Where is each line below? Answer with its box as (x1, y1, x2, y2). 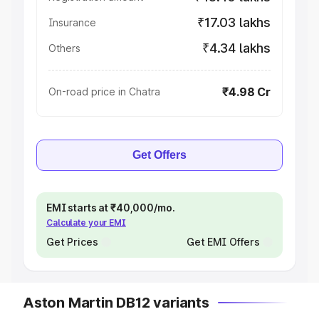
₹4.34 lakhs (202, 41, 271, 56)
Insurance (48, 16, 96, 28)
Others (48, 42, 80, 54)
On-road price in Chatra (48, 85, 160, 98)
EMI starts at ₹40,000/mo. (46, 202, 175, 214)
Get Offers (132, 149, 187, 161)
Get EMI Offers (186, 236, 260, 248)
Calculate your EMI (46, 217, 126, 228)
